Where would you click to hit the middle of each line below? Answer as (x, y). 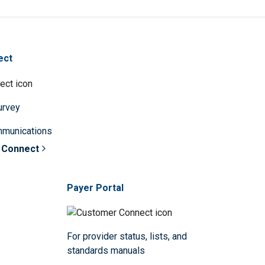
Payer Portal (95, 188)
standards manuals (106, 251)
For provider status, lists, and (127, 237)
